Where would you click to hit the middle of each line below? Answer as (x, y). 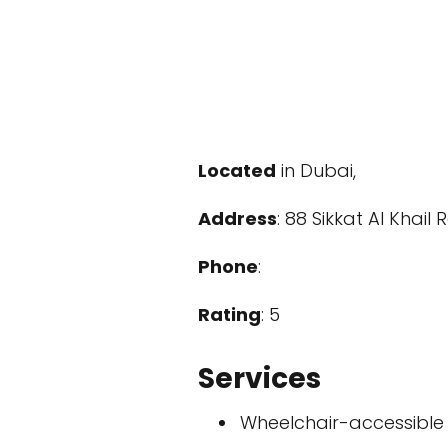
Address (237, 218)
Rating (229, 314)
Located (237, 170)
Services (259, 378)
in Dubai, (316, 170)
